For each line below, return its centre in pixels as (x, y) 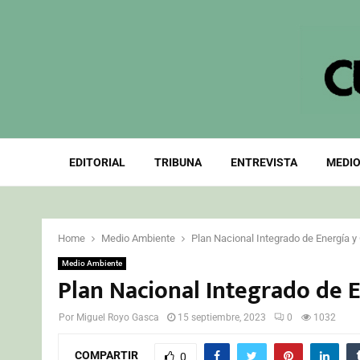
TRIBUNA (178, 162)
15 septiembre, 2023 (222, 317)
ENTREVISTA (264, 162)
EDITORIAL (97, 162)
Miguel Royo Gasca (118, 317)
